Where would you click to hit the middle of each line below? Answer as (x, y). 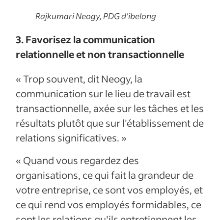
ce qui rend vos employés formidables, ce (109, 204)
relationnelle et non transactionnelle (100, 54)
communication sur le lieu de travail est (103, 93)
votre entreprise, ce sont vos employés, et (109, 189)
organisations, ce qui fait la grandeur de (105, 175)
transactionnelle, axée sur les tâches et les (110, 108)
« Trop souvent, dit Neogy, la (79, 78)
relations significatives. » (71, 137)
